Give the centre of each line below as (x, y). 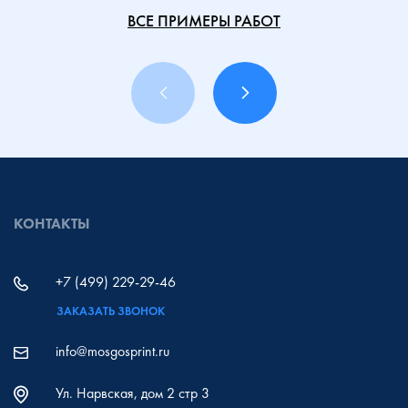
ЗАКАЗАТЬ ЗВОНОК (111, 311)
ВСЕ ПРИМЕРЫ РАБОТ (204, 20)
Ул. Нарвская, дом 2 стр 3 (133, 393)
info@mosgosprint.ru (112, 351)
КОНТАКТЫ (52, 223)
